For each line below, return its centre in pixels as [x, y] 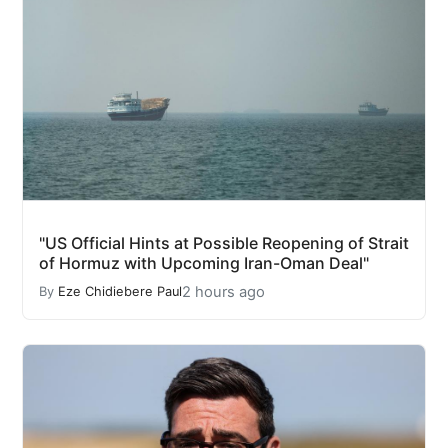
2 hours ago [223, 291]
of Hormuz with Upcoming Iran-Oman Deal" [204, 262]
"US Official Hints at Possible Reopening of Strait [224, 242]
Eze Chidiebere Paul [120, 292]
